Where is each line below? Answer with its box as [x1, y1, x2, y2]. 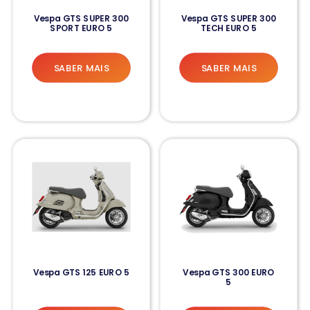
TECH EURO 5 [201, 22, 257, 34]
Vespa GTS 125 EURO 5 [33, 266, 130, 278]
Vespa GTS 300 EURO [183, 266, 275, 278]
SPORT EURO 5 [50, 22, 113, 34]
